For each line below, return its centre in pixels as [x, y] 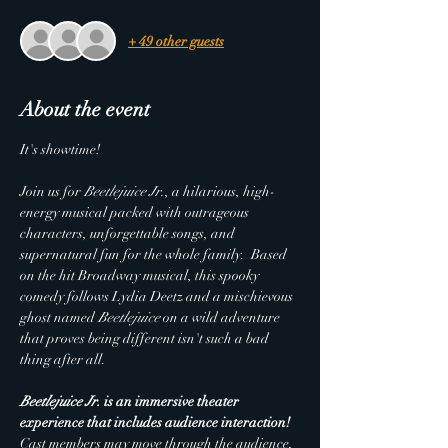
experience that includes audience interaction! [156, 422]
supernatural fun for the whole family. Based [155, 254]
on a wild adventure [221, 317]
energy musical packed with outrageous [136, 212]
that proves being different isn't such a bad [146, 338]
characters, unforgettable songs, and [129, 233]
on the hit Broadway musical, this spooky [141, 275]
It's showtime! [60, 149]
